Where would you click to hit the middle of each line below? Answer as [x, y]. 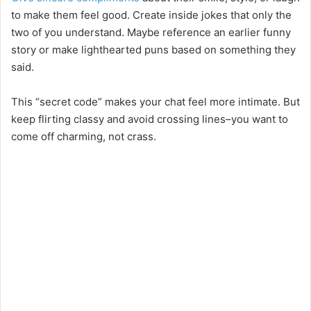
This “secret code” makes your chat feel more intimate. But [155, 101]
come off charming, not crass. [84, 136]
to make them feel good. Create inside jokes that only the [151, 15]
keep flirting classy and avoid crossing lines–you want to [150, 119]
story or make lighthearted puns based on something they [153, 49]
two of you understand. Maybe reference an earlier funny [151, 32]
